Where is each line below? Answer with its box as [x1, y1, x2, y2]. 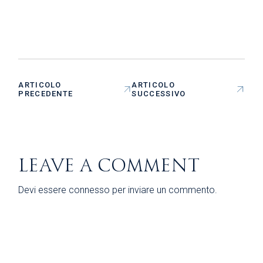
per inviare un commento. [110, 184, 218, 195]
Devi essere [18, 184, 69, 195]
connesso [69, 184, 110, 195]
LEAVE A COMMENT [18, 154, 200, 177]
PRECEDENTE [18, 89, 73, 98]
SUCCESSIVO [131, 89, 186, 98]
